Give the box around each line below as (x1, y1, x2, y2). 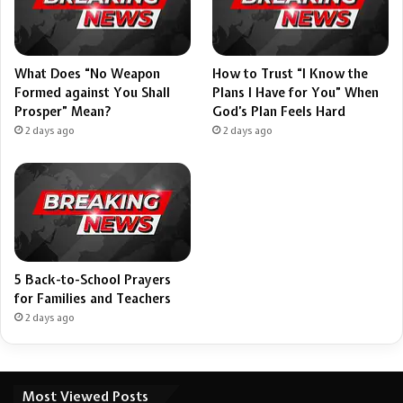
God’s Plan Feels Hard (212, 103, 350, 121)
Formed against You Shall (14, 85, 170, 102)
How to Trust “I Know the (212, 66, 369, 83)
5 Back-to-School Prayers (14, 272, 171, 289)
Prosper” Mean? (14, 103, 112, 121)
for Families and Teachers (14, 291, 171, 308)
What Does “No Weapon (14, 66, 160, 83)
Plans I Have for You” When (212, 85, 380, 102)
